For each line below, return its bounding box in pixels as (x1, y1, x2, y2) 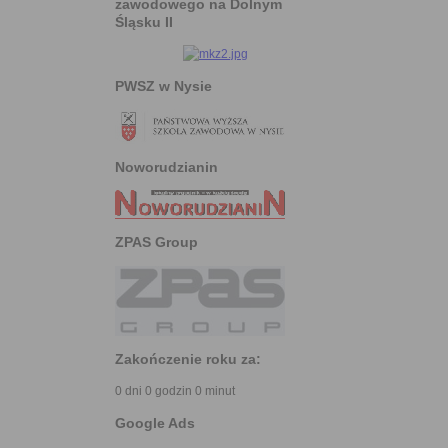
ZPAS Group (115, 234, 198, 251)
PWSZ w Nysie (115, 78, 212, 95)
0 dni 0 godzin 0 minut (115, 383, 235, 398)
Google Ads (115, 414, 195, 431)
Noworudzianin (115, 159, 218, 176)
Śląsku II (115, 14, 173, 31)
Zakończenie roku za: (115, 350, 261, 367)
